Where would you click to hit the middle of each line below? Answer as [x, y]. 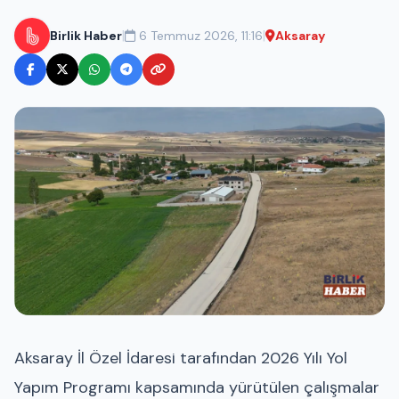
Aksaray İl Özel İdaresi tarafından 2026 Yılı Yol [181, 358]
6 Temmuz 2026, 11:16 [201, 35]
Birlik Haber [86, 35]
